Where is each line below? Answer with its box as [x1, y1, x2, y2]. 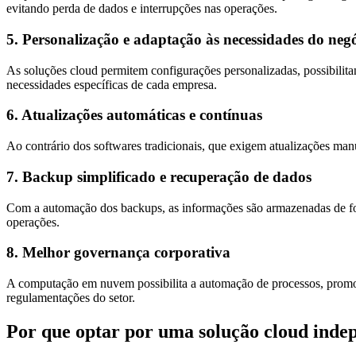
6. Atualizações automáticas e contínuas [6, 106, 262, 124]
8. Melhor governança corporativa [6, 244, 230, 261]
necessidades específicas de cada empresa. [6, 77, 217, 91]
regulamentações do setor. [6, 291, 135, 304]
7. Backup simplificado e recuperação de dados [6, 168, 311, 185]
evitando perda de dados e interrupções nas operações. [6, 2, 277, 16]
